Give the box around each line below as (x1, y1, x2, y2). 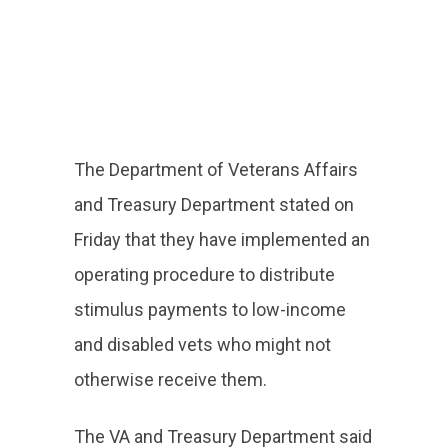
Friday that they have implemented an (74, 229, 370, 250)
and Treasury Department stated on (74, 194, 354, 215)
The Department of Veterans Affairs (74, 159, 358, 180)
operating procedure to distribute (74, 264, 335, 285)
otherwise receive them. (74, 369, 267, 390)
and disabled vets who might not (74, 334, 331, 355)
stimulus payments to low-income (74, 299, 346, 320)
